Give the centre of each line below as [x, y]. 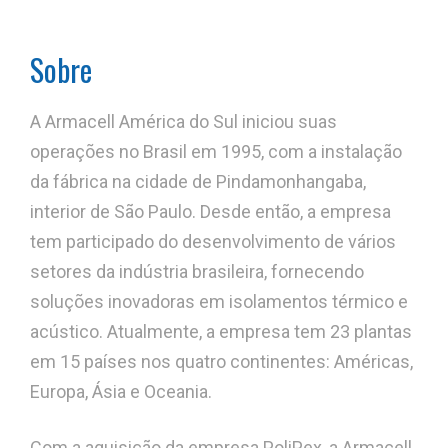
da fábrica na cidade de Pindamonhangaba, [198, 182]
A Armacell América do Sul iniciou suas [183, 122]
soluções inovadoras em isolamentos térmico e [219, 302]
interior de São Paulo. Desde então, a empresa [210, 212]
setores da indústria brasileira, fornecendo [197, 272]
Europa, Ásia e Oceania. [121, 392]
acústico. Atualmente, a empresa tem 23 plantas [221, 332]
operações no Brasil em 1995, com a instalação [216, 152]
